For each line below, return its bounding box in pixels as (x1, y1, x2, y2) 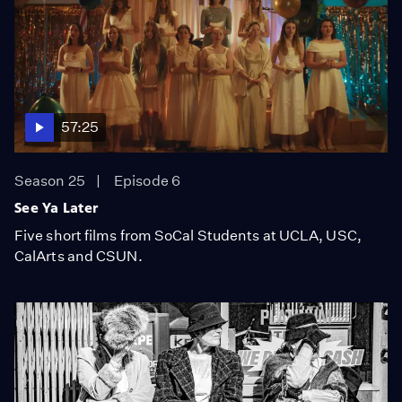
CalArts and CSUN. (14, 248, 143, 265)
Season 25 (14, 172, 85, 189)
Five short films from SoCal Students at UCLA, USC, (14, 227, 362, 244)
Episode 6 (114, 172, 180, 189)
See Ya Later (14, 199, 99, 216)
